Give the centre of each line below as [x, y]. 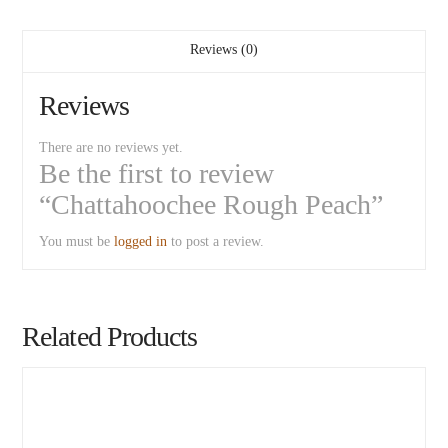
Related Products [109, 337]
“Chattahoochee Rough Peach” [211, 205]
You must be [77, 242]
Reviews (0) [224, 49]
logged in [141, 242]
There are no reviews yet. [111, 148]
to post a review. [216, 242]
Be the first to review [157, 174]
